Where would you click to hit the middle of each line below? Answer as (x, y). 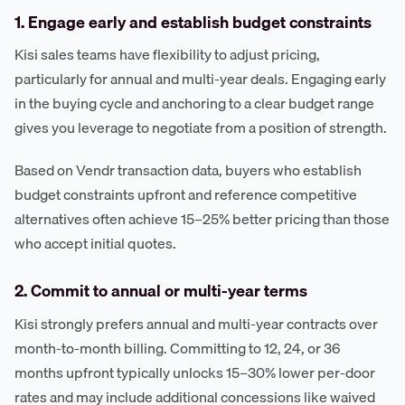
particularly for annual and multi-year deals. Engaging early (200, 79)
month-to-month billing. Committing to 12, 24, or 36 (177, 348)
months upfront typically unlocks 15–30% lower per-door (195, 373)
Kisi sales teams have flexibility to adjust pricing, (167, 55)
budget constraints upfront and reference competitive (186, 195)
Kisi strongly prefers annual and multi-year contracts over (196, 324)
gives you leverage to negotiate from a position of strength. (201, 128)
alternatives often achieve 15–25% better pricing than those (202, 219)
